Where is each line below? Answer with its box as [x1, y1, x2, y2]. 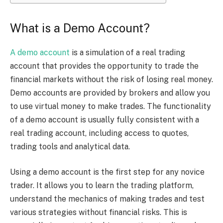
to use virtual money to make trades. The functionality [10, 101, 211, 111]
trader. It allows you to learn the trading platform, [10, 181, 194, 191]
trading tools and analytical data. [10, 141, 130, 151]
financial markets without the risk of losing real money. [10, 74, 213, 84]
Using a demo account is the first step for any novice [10, 167, 205, 177]
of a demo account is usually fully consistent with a [10, 114, 199, 124]
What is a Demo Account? [10, 20, 150, 35]
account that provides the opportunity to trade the [10, 61, 199, 71]
